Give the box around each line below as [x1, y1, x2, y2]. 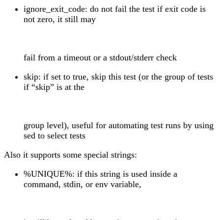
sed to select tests [24, 130, 85, 140]
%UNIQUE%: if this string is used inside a [24, 168, 177, 179]
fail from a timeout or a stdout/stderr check [24, 52, 177, 62]
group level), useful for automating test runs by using [24, 120, 214, 130]
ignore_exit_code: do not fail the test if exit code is [24, 3, 206, 14]
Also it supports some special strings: [4, 149, 137, 160]
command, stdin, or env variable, [24, 179, 141, 189]
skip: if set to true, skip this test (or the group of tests [24, 71, 213, 82]
